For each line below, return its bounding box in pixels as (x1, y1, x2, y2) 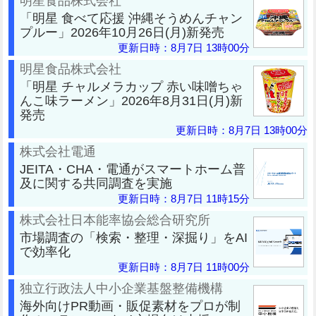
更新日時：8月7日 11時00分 (118, 260, 250, 273)
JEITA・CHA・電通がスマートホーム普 (20, 161, 245, 176)
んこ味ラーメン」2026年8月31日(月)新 (20, 92, 243, 108)
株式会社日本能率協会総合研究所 (20, 212, 210, 227)
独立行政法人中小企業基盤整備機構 (20, 280, 223, 296)
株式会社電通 (20, 143, 96, 159)
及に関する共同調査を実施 (20, 175, 172, 190)
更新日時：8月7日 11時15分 (118, 192, 250, 205)
